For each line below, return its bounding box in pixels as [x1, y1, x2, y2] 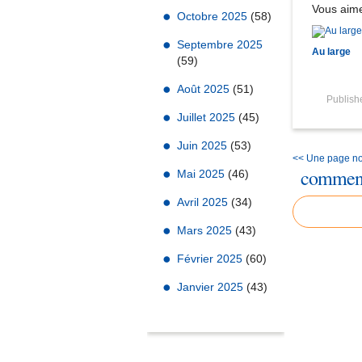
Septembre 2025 [177, 38, 263, 51]
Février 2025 [177, 252, 246, 265]
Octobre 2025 [177, 10, 250, 23]
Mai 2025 [177, 167, 228, 180]
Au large [312, 45, 351, 57]
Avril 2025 [177, 196, 231, 208]
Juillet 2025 [177, 111, 238, 124]
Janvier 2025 [177, 280, 246, 293]
